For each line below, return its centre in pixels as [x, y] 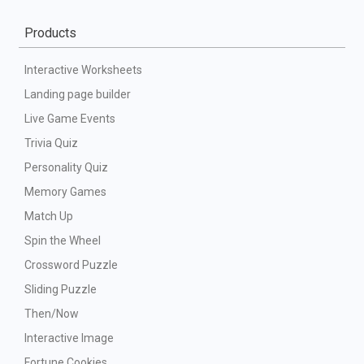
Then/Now [52, 314]
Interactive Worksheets [83, 70]
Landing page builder [78, 94]
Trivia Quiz [51, 143]
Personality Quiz [66, 167]
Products [50, 33]
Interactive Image [69, 338]
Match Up [49, 216]
